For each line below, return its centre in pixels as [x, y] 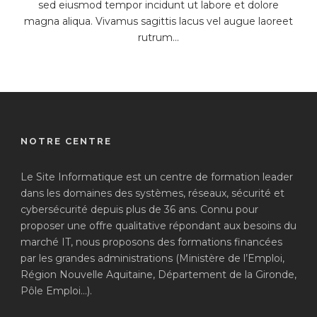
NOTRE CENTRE [66, 141]
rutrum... [158, 38]
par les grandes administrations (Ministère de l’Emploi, [152, 258]
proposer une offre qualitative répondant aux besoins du [158, 226]
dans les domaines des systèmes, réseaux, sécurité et [152, 193]
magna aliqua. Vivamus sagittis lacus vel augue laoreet [158, 21]
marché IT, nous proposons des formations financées [151, 242]
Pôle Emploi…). [56, 291]
